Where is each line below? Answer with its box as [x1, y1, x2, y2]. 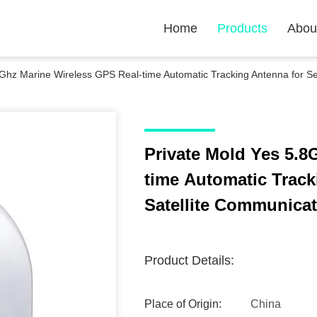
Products [217, 21, 267, 35]
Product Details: [144, 253, 234, 267]
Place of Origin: [144, 298, 221, 310]
